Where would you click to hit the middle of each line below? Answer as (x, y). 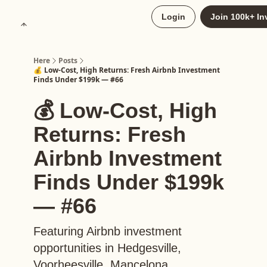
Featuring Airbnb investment (108, 231)
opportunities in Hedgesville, (107, 248)
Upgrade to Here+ (77, 18)
